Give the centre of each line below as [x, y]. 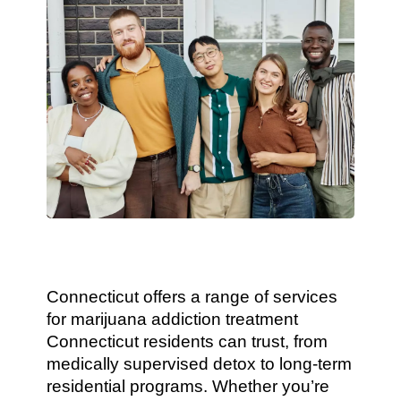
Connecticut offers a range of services [192, 297]
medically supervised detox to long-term [200, 364]
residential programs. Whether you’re [188, 386]
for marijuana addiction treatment [173, 319]
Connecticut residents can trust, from [188, 341]
